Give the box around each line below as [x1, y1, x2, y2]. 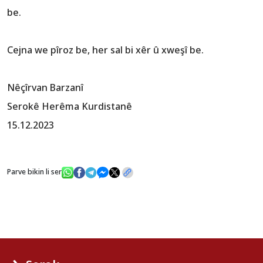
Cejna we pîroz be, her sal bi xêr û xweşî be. [7, 43, 204, 56]
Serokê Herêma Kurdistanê [7, 99, 132, 113]
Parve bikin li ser [7, 166, 62, 177]
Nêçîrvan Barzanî [7, 80, 83, 94]
